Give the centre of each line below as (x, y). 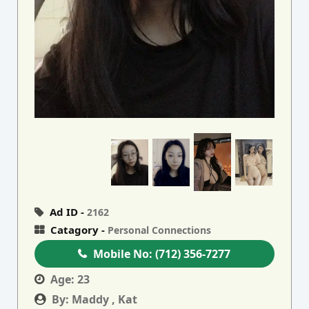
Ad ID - (67, 212)
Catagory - (78, 230)
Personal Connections (160, 230)
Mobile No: (124, 254)
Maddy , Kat (105, 300)
